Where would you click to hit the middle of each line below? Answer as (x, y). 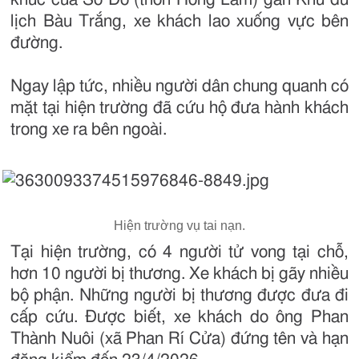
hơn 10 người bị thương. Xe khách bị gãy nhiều (179, 273)
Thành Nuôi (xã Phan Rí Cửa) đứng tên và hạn (179, 338)
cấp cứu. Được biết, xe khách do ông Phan (179, 317)
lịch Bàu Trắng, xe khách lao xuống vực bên (179, 21)
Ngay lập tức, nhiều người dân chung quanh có (179, 86)
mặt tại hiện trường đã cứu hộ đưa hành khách (179, 107)
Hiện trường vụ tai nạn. (179, 225)
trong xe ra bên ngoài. (89, 129)
